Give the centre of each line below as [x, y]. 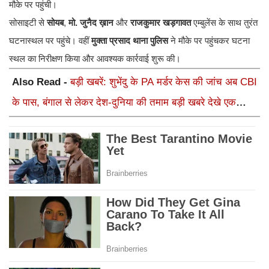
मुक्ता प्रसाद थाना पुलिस [130, 41]
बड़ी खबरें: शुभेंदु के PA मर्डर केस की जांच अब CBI [164, 82]
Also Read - [41, 82]
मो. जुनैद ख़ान [91, 23]
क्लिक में [27, 123]
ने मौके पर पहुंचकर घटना [209, 41]
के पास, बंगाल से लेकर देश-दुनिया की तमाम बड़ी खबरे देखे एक [124, 103]
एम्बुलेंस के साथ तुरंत [224, 23]
